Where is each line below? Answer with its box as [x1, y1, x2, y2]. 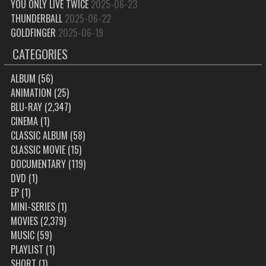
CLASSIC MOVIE [10, 142, 65, 157]
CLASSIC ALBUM [10, 128, 68, 143]
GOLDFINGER [10, 25, 56, 40]
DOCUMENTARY [10, 157, 66, 172]
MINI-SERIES [10, 199, 55, 214]
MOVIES [10, 214, 38, 229]
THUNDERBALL [10, 11, 62, 26]
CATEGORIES [12, 44, 68, 63]
